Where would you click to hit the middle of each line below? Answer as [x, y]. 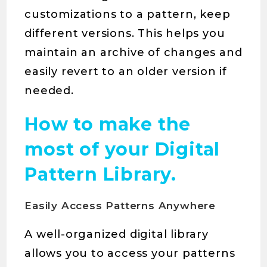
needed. [49, 91]
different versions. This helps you [125, 33]
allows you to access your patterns [130, 253]
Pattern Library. [101, 174]
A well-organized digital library [117, 234]
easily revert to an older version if [126, 72]
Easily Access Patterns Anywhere [120, 206]
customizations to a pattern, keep [128, 14]
